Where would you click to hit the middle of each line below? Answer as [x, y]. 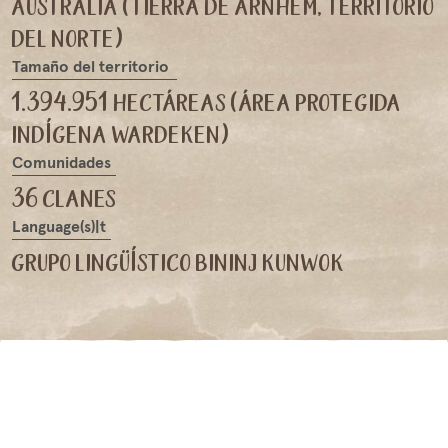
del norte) [68, 38]
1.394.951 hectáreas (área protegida [207, 102]
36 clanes [64, 198]
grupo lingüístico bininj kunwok [178, 262]
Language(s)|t [59, 226]
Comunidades [61, 162]
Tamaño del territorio [90, 66]
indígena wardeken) [121, 134]
